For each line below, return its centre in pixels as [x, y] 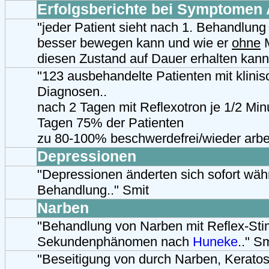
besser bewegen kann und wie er [134, 43]
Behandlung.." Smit [93, 190]
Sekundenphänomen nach [115, 241]
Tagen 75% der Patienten [110, 122]
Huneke [215, 241]
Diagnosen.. [72, 91]
